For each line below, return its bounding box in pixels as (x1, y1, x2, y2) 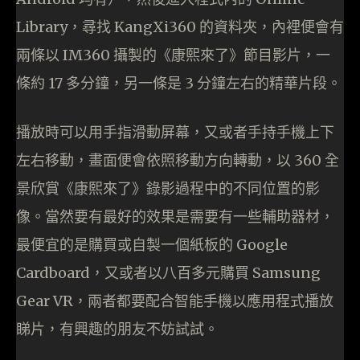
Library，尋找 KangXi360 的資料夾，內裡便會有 (16, 18, 344, 37)
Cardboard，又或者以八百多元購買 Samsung (16, 264, 321, 283)
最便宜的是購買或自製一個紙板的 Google (16, 235, 288, 255)
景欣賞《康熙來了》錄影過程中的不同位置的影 (16, 179, 320, 198)
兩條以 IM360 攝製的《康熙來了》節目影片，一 (16, 46, 330, 65)
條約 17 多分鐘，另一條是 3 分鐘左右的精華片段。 (16, 74, 342, 93)
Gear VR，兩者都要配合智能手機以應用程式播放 (16, 292, 333, 311)
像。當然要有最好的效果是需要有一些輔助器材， (16, 207, 334, 227)
